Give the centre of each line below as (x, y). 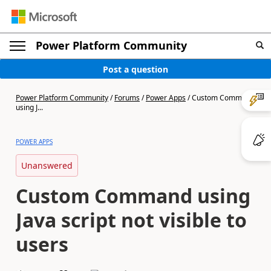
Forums (127, 98)
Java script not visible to (131, 220)
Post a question (135, 69)
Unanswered (47, 165)
